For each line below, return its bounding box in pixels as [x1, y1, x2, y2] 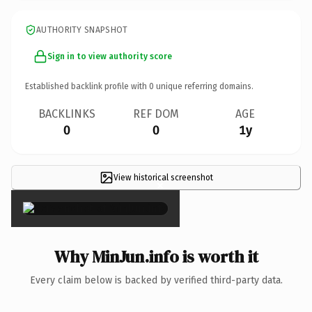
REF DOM [133, 107, 179, 120]
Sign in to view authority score [47, 51, 172, 61]
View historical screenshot [113, 172, 213, 182]
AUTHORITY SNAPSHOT [36, 24, 128, 35]
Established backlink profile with [25, 81, 149, 91]
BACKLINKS [38, 107, 95, 120]
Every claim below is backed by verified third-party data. [29, 274, 283, 286]
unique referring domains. [154, 81, 253, 91]
